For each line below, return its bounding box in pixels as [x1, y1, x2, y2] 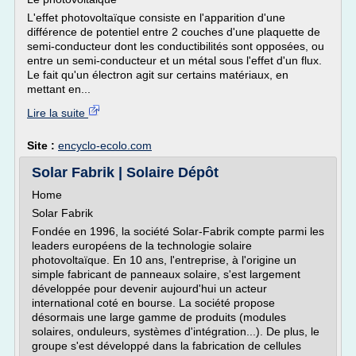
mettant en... [27, 83, 91, 95]
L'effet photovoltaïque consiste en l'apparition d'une [27, 11, 285, 24]
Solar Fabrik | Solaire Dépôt [32, 164, 219, 180]
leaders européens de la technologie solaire [32, 239, 252, 252]
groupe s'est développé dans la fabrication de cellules [32, 339, 301, 352]
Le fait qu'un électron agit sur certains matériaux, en [27, 68, 288, 81]
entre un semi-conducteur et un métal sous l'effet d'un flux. [27, 54, 322, 67]
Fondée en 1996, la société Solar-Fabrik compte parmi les [32, 225, 324, 238]
